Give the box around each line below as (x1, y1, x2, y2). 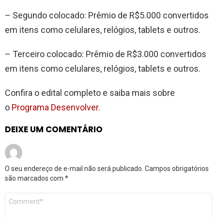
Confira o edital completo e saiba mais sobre (5, 87, 175, 98)
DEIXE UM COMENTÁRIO (5, 123, 103, 135)
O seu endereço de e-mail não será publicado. (5, 164, 143, 172)
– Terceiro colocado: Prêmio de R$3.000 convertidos (5, 48, 206, 59)
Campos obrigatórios (145, 164, 209, 172)
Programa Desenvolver (12, 102, 98, 112)
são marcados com (5, 174, 65, 182)
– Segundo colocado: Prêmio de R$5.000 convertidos (5, 10, 209, 20)
